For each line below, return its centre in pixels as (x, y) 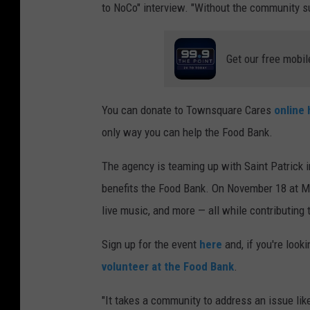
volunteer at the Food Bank (168, 267)
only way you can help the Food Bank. (187, 133)
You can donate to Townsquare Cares (188, 110)
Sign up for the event (151, 245)
